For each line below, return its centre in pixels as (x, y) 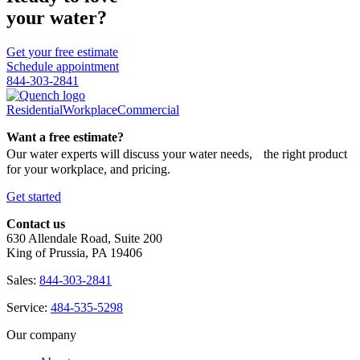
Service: (29, 307)
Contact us (36, 223)
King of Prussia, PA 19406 (74, 252)
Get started (34, 196)
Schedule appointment (63, 66)
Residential (35, 109)
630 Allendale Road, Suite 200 (84, 238)
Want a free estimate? (65, 137)
